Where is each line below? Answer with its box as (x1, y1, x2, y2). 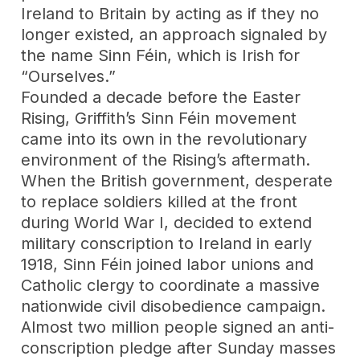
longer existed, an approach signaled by (21, 24, 328, 44)
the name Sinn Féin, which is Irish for (21, 45, 301, 65)
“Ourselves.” (21, 66, 117, 86)
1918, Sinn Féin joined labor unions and (21, 254, 314, 274)
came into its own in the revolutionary (21, 129, 308, 149)
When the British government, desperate (21, 170, 333, 190)
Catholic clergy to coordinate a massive (21, 275, 321, 295)
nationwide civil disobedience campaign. (21, 296, 326, 316)
